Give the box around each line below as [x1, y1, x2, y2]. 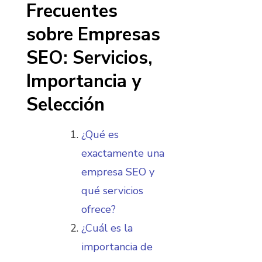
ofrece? [81, 202, 116, 217]
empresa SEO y [81, 165, 154, 180]
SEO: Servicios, [26, 45, 153, 70]
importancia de [81, 240, 153, 254]
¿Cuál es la [81, 221, 133, 236]
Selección [26, 92, 105, 117]
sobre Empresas [26, 22, 160, 47]
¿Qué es [81, 127, 119, 142]
